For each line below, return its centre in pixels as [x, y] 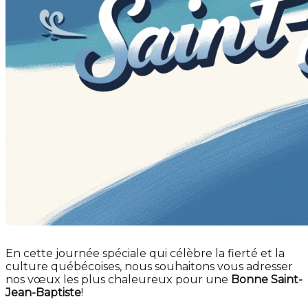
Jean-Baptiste [43, 293]
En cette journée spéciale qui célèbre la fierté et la [145, 253]
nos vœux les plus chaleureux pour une [118, 279]
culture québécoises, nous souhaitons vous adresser [149, 266]
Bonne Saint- [267, 279]
